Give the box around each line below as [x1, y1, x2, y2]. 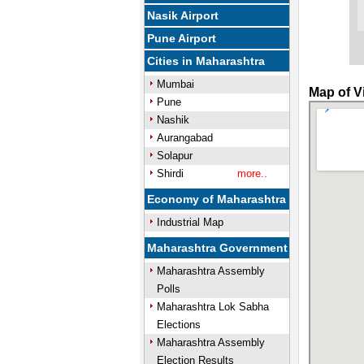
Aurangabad [156, 132, 213, 144]
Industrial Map [156, 216, 223, 228]
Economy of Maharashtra [147, 193, 287, 206]
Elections [156, 318, 201, 331]
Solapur [156, 149, 193, 162]
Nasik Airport [147, 9, 219, 22]
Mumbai [156, 78, 194, 90]
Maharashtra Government [147, 241, 288, 254]
